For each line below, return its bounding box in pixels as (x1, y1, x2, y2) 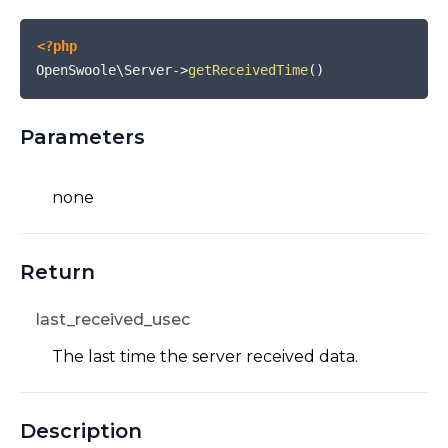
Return (20, 259, 95, 284)
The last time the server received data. (52, 346, 358, 366)
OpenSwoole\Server (36, 62, 172, 79)
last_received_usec (36, 309, 190, 329)
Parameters (20, 124, 145, 149)
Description (20, 418, 142, 443)
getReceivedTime (188, 62, 308, 79)
